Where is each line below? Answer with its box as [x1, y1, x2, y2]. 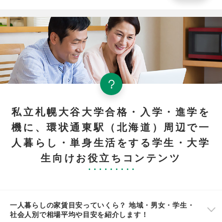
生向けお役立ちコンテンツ [41, 150, 181, 165]
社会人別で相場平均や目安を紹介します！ [10, 209, 149, 220]
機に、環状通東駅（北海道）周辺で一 [11, 119, 211, 134]
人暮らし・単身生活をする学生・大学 [11, 135, 211, 150]
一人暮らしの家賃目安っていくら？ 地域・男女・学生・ [10, 200, 195, 210]
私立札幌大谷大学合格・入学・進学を [11, 104, 211, 119]
